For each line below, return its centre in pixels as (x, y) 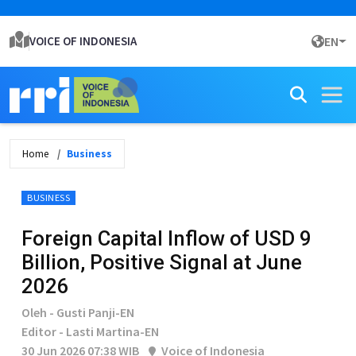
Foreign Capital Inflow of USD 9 (166, 238)
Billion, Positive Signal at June (162, 262)
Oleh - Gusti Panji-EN (78, 312)
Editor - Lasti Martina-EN (90, 331)
